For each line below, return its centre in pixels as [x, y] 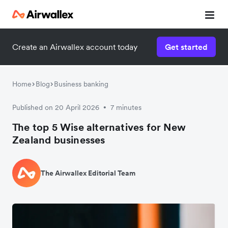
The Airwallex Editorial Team [88, 173]
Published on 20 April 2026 [56, 107]
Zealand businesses [59, 140]
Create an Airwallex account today [75, 47]
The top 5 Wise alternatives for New [99, 127]
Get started [186, 47]
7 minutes [126, 107]
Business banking [81, 84]
